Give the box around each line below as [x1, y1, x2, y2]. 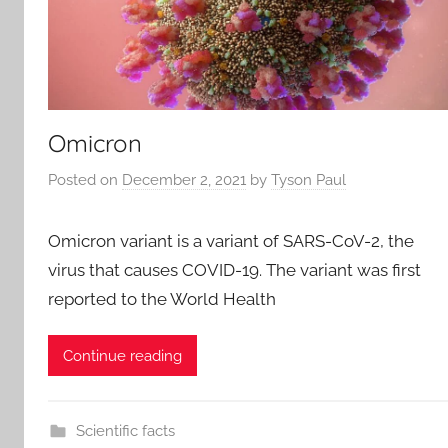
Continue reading [63, 346, 182, 365]
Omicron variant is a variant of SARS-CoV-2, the [48, 231, 414, 252]
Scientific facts [75, 422, 175, 441]
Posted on [48, 171, 122, 190]
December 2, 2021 [122, 171, 246, 190]
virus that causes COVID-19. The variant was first [48, 260, 421, 281]
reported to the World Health [48, 289, 276, 310]
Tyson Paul [271, 171, 346, 190]
